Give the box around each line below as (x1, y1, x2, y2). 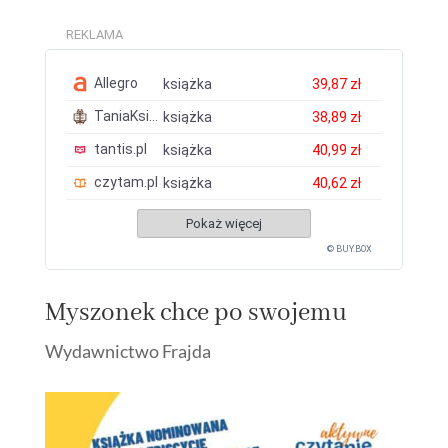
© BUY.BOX (327, 243, 373, 254)
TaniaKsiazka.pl (93, 107, 149, 124)
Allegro (93, 74, 138, 91)
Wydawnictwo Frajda (44, 339, 211, 362)
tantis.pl (93, 140, 147, 157)
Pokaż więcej (185, 215, 262, 231)
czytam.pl (93, 173, 158, 190)
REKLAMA (65, 26, 123, 42)
